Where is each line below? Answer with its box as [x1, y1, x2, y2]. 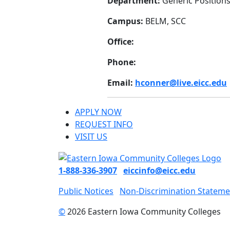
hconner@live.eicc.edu [135, 77, 227, 89]
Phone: [107, 56, 136, 68]
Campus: [107, 15, 143, 27]
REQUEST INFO [75, 119, 133, 130]
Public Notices [59, 185, 113, 197]
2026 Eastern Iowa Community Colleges [65, 206, 221, 218]
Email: [107, 77, 135, 89]
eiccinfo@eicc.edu [123, 165, 196, 177]
